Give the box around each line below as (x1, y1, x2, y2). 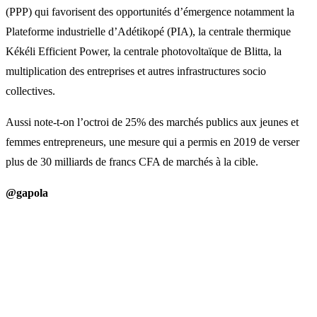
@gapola (6, 186, 48, 199)
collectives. (6, 84, 55, 97)
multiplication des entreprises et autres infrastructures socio (6, 64, 266, 77)
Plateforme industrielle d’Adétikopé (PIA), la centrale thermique (6, 25, 291, 38)
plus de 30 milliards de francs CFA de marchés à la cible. (6, 155, 258, 168)
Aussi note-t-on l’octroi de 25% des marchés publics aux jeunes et (6, 115, 299, 128)
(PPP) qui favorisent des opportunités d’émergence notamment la (6, 5, 294, 18)
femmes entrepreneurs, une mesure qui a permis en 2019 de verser (6, 135, 299, 148)
